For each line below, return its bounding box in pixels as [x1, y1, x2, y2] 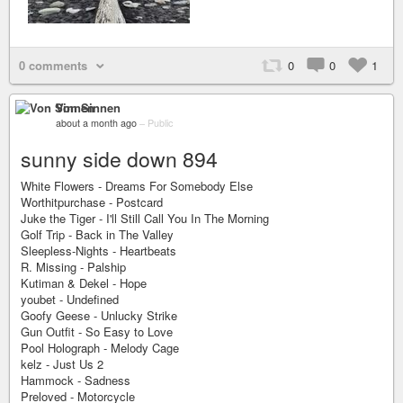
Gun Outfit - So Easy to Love [21, 323, 173, 340]
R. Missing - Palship [21, 258, 126, 275]
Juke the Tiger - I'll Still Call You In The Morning [21, 210, 269, 227]
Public [148, 116, 173, 130]
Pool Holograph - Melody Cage [21, 339, 179, 356]
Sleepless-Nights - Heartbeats [21, 242, 176, 259]
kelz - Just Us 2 [21, 355, 103, 372]
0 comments [19, 57, 87, 74]
